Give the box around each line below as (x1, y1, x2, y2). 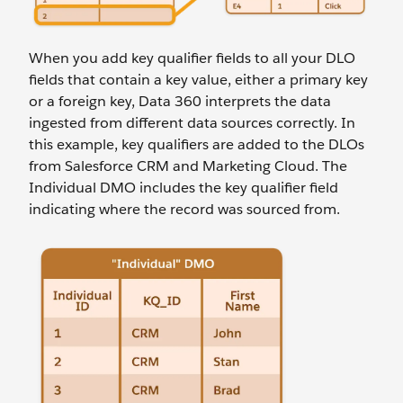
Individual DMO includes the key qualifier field (29, 178, 338, 198)
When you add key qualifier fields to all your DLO (29, 49, 355, 68)
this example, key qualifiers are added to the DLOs (29, 135, 364, 155)
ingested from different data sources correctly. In (29, 113, 355, 133)
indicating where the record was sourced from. (29, 200, 340, 219)
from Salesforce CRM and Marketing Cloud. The (29, 157, 347, 176)
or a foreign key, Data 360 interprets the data (29, 92, 331, 112)
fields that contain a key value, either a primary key (29, 70, 368, 90)
